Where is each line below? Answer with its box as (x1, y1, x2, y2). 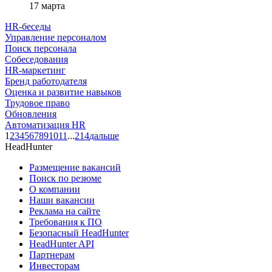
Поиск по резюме (29, 172, 101, 183)
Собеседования (5, 53, 68, 64)
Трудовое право (5, 97, 70, 108)
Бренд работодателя (5, 75, 87, 86)
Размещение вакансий (29, 161, 121, 172)
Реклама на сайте (29, 205, 100, 216)
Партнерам (29, 249, 75, 260)
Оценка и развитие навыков (5, 86, 121, 97)
